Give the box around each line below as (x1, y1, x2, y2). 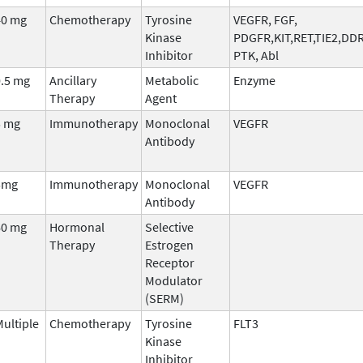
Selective (145, 218, 194, 235)
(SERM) (145, 289, 184, 306)
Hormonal (49, 218, 105, 235)
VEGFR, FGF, (233, 11, 297, 28)
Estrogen (145, 236, 194, 253)
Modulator (145, 271, 203, 288)
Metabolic (145, 71, 199, 88)
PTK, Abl (233, 46, 279, 63)
